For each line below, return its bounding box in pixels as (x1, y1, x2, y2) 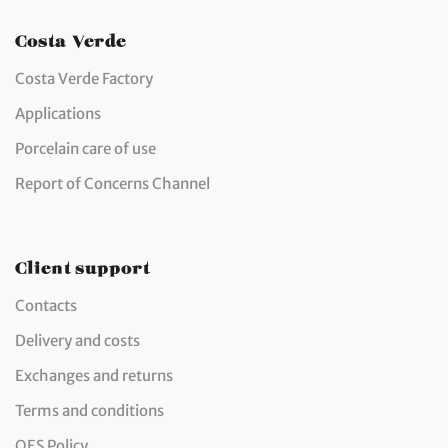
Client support (15, 259, 151, 269)
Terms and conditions (15, 400, 164, 420)
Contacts (15, 295, 77, 315)
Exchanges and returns (15, 365, 173, 385)
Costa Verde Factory (15, 68, 153, 88)
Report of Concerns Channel (15, 173, 210, 193)
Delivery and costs (15, 330, 140, 350)
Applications (15, 103, 101, 123)
